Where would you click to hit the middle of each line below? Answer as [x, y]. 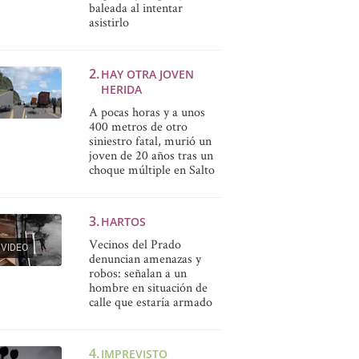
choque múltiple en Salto [151, 169]
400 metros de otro [138, 126]
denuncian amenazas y [145, 258]
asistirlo [109, 22]
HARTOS [123, 222]
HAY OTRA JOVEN [147, 74]
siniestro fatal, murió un [150, 141]
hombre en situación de [148, 287]
